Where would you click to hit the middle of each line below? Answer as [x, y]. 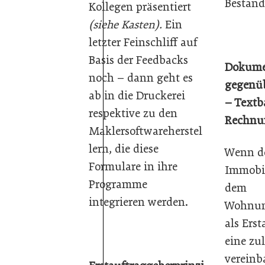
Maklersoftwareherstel [146, 131]
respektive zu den [133, 113]
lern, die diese [124, 148]
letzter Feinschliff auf [143, 42]
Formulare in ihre [133, 166]
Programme [118, 184]
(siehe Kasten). [125, 24]
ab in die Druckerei [137, 95]
